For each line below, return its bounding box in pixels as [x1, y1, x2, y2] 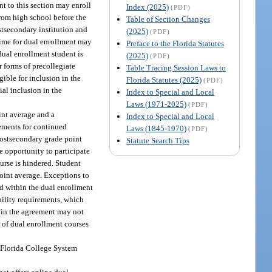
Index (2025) [126, 2, 169, 12]
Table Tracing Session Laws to [126, 63, 226, 73]
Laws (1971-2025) [126, 100, 186, 109]
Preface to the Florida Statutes [126, 39, 224, 49]
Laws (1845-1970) [126, 124, 186, 134]
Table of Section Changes [126, 15, 210, 24]
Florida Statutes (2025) [126, 75, 202, 85]
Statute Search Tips [126, 136, 189, 146]
